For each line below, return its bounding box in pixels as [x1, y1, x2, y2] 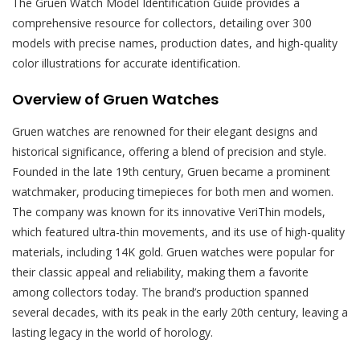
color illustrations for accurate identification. [12, 55, 240, 71]
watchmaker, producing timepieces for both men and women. [12, 183, 333, 199]
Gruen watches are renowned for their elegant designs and [12, 123, 317, 139]
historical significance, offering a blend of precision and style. [12, 143, 326, 159]
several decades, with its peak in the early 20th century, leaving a [12, 304, 348, 320]
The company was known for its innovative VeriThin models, [12, 203, 325, 219]
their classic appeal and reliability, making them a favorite [12, 264, 309, 280]
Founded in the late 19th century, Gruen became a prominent [12, 163, 330, 179]
